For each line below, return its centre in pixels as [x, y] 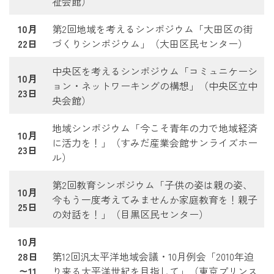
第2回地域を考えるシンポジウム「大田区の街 [152, 28]
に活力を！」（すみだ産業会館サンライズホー [155, 142]
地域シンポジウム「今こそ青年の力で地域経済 [155, 128]
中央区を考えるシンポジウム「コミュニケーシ [155, 71]
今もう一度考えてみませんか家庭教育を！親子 [155, 199]
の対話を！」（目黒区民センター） [130, 214]
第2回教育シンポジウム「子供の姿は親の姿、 [152, 184]
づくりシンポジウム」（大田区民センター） [150, 43]
